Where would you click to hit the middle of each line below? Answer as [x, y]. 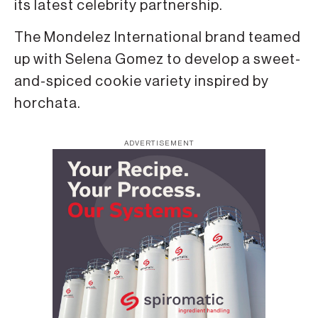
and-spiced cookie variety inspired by [142, 81]
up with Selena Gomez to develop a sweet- [158, 59]
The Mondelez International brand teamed [158, 37]
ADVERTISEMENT [159, 144]
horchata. [48, 103]
